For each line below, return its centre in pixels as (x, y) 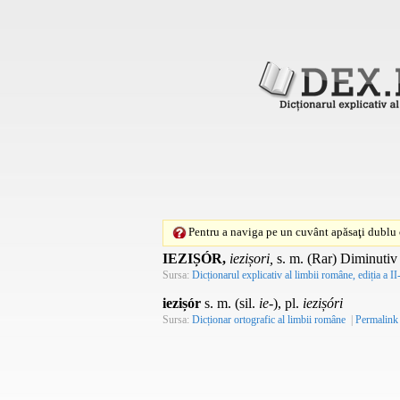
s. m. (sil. (230, 303)
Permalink (377, 319)
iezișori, (251, 258)
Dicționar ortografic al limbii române (269, 319)
